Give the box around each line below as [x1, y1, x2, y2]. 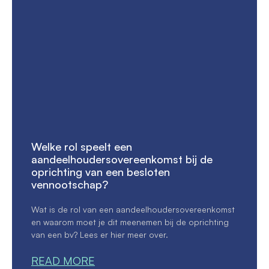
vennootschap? [31, 177, 108, 191]
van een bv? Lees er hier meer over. [31, 229, 168, 240]
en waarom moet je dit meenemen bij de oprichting [31, 216, 229, 227]
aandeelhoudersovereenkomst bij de [31, 152, 213, 166]
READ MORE [31, 253, 95, 267]
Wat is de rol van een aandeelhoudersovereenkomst [31, 204, 235, 214]
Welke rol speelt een [31, 139, 132, 153]
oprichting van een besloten [31, 165, 170, 178]
